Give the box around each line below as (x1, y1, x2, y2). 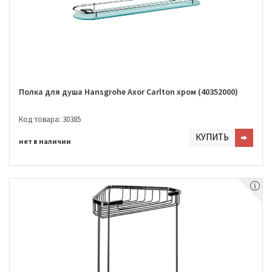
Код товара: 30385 (19, 114, 81, 124)
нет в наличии (19, 136, 71, 146)
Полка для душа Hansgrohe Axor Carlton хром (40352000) (19, 86, 238, 98)
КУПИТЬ (195, 131, 229, 143)
